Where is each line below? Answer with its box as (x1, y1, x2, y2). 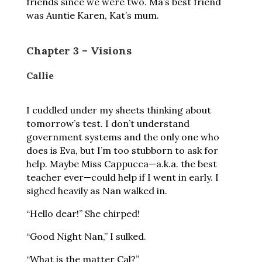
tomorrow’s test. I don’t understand (26, 118, 189, 129)
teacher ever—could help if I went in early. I (26, 171, 219, 183)
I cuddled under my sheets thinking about (26, 104, 211, 116)
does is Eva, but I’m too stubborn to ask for (26, 144, 218, 156)
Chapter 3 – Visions (26, 44, 132, 57)
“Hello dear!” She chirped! (26, 208, 140, 219)
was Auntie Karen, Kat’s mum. (26, 9, 159, 21)
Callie (26, 70, 54, 81)
